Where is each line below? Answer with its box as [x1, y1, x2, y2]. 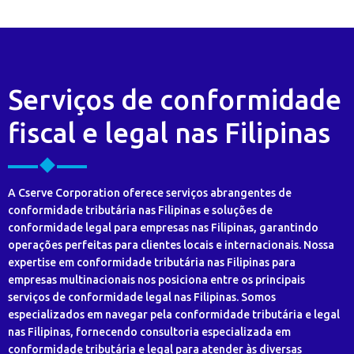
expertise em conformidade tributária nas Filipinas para [8, 256, 296, 269]
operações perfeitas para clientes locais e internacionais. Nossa [8, 239, 334, 251]
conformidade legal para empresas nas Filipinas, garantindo [8, 221, 318, 234]
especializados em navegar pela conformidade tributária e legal [8, 308, 340, 321]
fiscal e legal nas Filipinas [8, 117, 330, 149]
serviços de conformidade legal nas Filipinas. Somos [8, 291, 276, 303]
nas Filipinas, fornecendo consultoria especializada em [8, 326, 291, 338]
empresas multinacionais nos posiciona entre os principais [8, 273, 305, 286]
